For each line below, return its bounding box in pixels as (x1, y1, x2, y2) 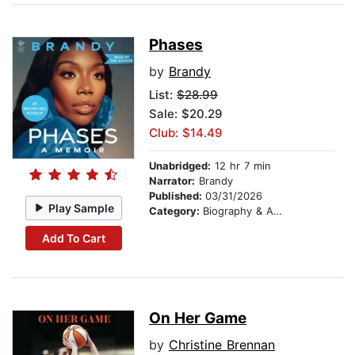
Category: (149, 204, 203, 218)
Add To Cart (41, 231, 105, 245)
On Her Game (149, 309, 246, 328)
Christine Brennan (169, 337, 275, 353)
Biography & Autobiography (203, 204, 273, 218)
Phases (149, 36, 203, 55)
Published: (149, 189, 205, 203)
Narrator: (149, 174, 195, 188)
